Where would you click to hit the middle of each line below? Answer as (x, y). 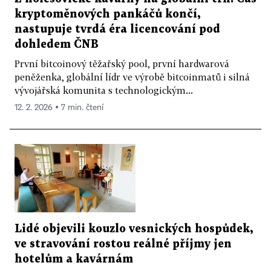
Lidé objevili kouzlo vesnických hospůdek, (134, 229)
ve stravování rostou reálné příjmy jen (123, 244)
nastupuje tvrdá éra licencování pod (117, 30)
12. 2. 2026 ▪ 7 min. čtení (59, 108)
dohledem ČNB (57, 45)
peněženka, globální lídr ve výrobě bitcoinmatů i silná (132, 77)
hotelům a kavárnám (74, 259)
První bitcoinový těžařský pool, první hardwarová (122, 64)
